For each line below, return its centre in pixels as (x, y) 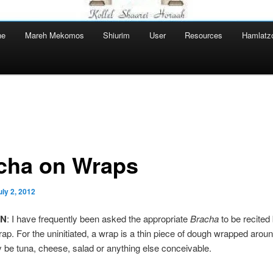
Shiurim (117, 35)
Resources (204, 35)
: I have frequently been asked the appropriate (98, 219)
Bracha (204, 219)
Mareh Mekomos (54, 35)
